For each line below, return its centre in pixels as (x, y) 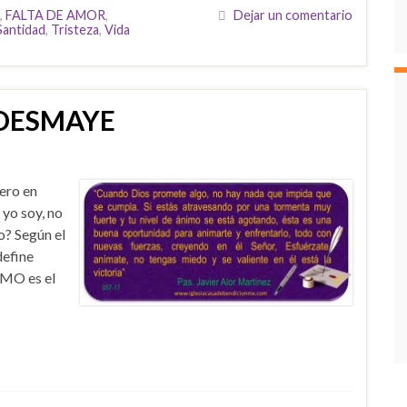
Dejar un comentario (293, 15)
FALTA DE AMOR (55, 15)
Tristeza (75, 30)
